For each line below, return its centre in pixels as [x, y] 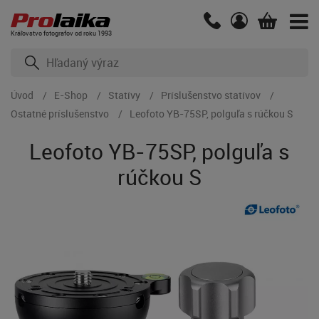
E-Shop [71, 95]
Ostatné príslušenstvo [60, 114]
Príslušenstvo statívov [211, 95]
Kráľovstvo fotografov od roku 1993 [61, 33]
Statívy [124, 95]
